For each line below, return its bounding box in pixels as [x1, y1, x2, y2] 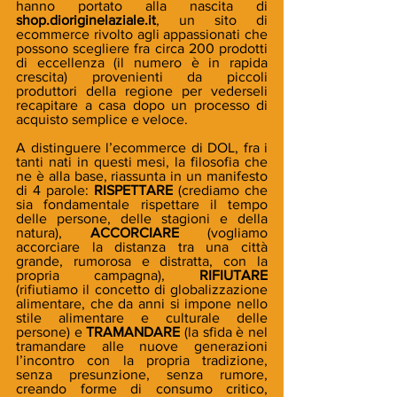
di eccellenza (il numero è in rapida [16, 55, 268, 71]
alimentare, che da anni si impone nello [16, 296, 268, 312]
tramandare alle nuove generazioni [16, 339, 268, 354]
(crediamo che [178, 183, 268, 198]
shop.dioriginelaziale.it [16, 12, 156, 28]
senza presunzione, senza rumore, [16, 367, 268, 383]
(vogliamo [179, 225, 268, 241]
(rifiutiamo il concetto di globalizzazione [16, 282, 268, 298]
